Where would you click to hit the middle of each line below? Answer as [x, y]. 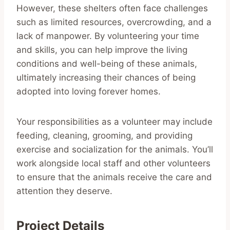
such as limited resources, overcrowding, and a [114, 22]
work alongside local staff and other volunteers [113, 163]
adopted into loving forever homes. [89, 91]
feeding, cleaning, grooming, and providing [104, 135]
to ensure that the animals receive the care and [114, 177]
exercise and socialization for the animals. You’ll [115, 149]
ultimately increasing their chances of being [106, 77]
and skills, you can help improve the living [102, 50]
